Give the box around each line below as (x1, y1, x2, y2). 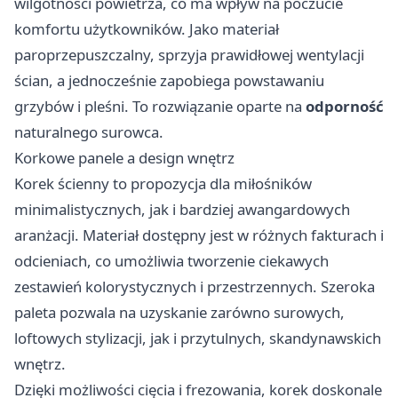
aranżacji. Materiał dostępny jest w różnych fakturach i (14, 225, 384, 246)
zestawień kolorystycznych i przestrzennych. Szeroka (14, 276, 375, 298)
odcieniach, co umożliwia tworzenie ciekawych (14, 251, 329, 272)
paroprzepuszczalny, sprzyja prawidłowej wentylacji (14, 44, 364, 66)
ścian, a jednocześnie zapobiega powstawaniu (14, 70, 324, 92)
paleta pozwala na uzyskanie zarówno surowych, (14, 302, 345, 323)
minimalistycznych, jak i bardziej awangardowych (14, 199, 350, 220)
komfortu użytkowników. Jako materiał (14, 19, 279, 40)
